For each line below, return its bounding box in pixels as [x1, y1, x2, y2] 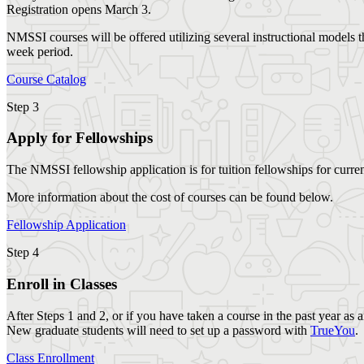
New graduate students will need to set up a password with [6, 323, 310, 337]
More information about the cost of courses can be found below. [6, 190, 333, 205]
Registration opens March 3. [6, 2, 151, 16]
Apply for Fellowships [6, 129, 153, 147]
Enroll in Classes [6, 275, 117, 292]
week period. [6, 44, 73, 58]
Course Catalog [6, 71, 86, 86]
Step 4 [6, 245, 39, 260]
